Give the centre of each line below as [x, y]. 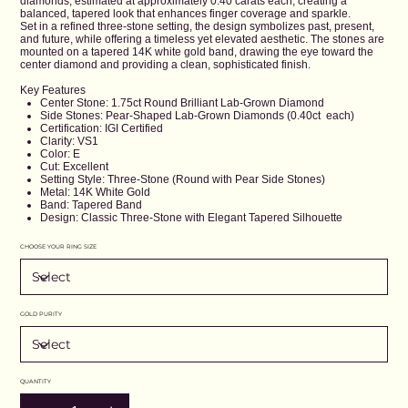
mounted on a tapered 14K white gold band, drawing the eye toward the [197, 52]
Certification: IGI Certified [101, 129]
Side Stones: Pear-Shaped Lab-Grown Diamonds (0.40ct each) [197, 116]
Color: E [60, 154]
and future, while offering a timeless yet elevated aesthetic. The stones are [203, 40]
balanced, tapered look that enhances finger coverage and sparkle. [186, 14]
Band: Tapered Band [91, 205]
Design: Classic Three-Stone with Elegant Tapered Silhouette [191, 218]
